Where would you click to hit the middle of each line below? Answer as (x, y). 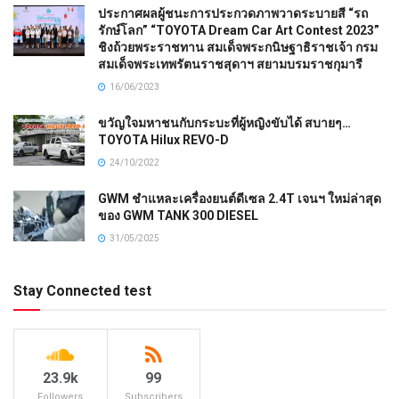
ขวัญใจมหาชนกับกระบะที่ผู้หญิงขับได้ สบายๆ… (224, 122)
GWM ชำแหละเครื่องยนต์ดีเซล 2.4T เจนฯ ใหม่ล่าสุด (240, 198)
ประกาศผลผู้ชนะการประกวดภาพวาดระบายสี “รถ (233, 13)
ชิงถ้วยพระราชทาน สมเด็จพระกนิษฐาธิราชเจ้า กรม (238, 47)
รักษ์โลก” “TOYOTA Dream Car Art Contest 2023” (239, 30)
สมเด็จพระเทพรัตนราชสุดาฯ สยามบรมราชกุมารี (230, 64)
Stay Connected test (82, 290)
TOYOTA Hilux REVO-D (163, 139)
